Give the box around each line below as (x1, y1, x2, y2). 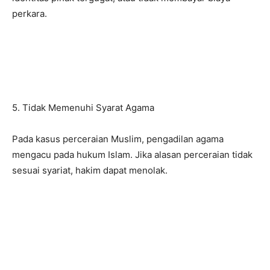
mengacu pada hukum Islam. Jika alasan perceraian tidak (12, 149, 253, 160)
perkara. (12, 8, 47, 19)
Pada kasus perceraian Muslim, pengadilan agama (12, 133, 224, 145)
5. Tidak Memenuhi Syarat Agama (12, 102, 154, 113)
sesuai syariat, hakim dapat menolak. (12, 165, 168, 176)
